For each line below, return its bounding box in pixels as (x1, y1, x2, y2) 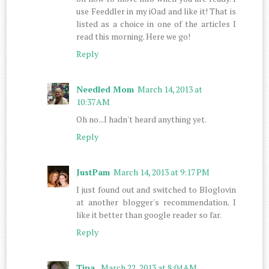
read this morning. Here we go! (76, 30, 191, 42)
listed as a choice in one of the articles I (76, 17, 236, 29)
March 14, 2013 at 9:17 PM (113, 166, 210, 178)
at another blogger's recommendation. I (76, 196, 236, 208)
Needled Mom (76, 83, 134, 95)
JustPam (76, 166, 110, 178)
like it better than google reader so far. (76, 208, 222, 220)
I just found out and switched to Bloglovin (76, 183, 236, 195)
